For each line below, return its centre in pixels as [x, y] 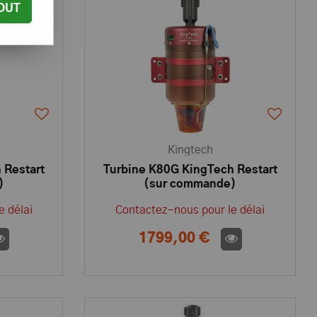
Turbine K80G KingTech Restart [190, 170]
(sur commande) [190, 184]
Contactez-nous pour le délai [190, 210]
